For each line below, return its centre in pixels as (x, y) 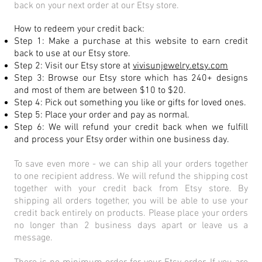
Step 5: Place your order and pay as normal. (103, 116)
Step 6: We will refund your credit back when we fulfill (131, 128)
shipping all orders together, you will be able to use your (131, 201)
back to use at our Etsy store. (72, 54)
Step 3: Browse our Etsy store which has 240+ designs (131, 79)
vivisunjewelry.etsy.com (180, 66)
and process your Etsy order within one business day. (122, 140)
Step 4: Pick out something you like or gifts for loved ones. (130, 103)
